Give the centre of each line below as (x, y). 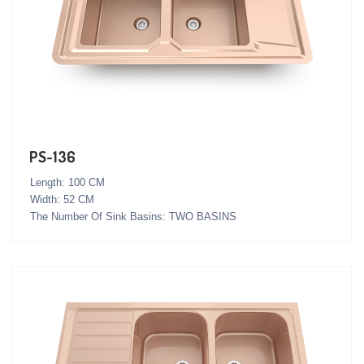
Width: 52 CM (62, 199)
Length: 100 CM (67, 182)
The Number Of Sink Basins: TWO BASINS (133, 216)
